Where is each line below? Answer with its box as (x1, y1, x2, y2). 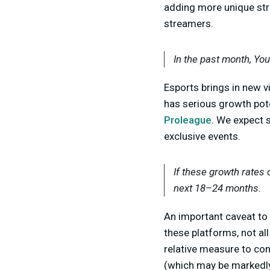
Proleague (164, 114, 212, 127)
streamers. (164, 17, 213, 30)
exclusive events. (164, 130, 240, 143)
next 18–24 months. (174, 182, 261, 195)
